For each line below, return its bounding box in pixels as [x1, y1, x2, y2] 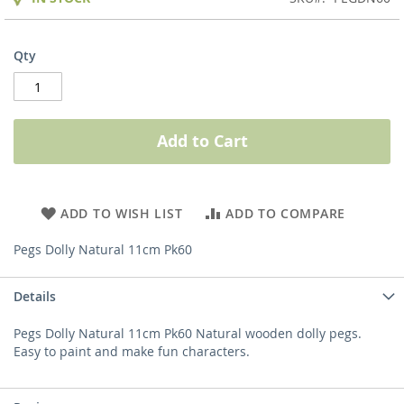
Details [14, 288, 56, 306]
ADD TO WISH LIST [60, 205, 183, 223]
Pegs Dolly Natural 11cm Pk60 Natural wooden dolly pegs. [14, 325, 362, 343]
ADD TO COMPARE [225, 205, 345, 223]
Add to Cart [156, 130, 248, 153]
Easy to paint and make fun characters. [14, 343, 250, 361]
